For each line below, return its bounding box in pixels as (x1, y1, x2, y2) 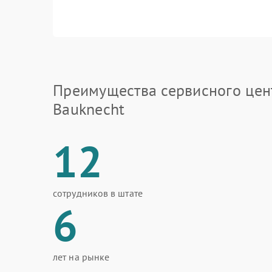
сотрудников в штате (53, 187, 143, 199)
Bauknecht (53, 99, 125, 119)
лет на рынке (53, 251, 110, 263)
